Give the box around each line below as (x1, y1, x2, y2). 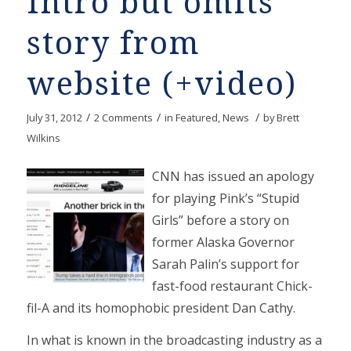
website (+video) (26, 66, 297, 103)
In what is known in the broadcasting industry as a (26, 331, 322, 349)
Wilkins (26, 131, 60, 145)
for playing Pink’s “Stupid (151, 189, 299, 207)
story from (26, 25, 201, 62)
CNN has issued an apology (151, 167, 314, 185)
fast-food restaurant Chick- (151, 277, 313, 295)
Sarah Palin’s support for (151, 255, 299, 273)
